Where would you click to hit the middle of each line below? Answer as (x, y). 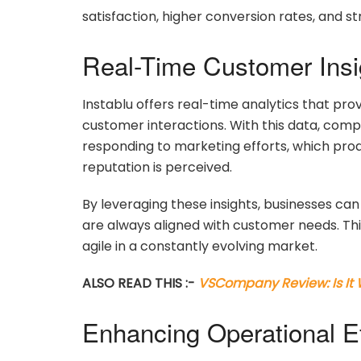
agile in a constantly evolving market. (200, 247)
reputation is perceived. (157, 168)
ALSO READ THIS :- (140, 284)
